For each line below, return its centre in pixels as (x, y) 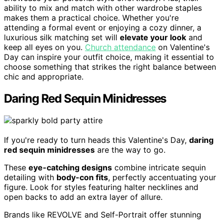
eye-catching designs (70, 168)
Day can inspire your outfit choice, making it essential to (109, 57)
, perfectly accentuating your (162, 178)
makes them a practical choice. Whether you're (91, 18)
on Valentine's (183, 47)
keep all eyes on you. (44, 47)
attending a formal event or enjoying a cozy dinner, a (103, 28)
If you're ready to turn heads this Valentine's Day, (96, 140)
